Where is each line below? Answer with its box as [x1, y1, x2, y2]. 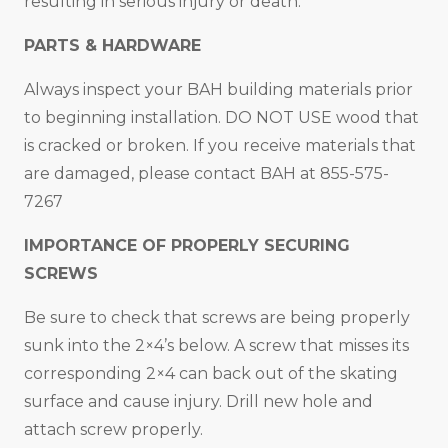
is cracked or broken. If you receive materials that [24, 135, 416, 155]
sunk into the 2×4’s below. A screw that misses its [24, 335, 409, 355]
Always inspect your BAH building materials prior [24, 79, 413, 99]
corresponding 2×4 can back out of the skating [24, 363, 398, 383]
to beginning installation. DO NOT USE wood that [24, 107, 419, 127]
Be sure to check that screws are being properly [24, 307, 410, 327]
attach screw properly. [24, 419, 203, 439]
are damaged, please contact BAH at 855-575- [24, 163, 389, 183]
